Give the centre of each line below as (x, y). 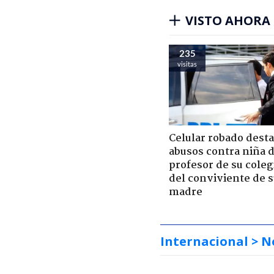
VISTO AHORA (228, 20)
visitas (187, 64)
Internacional (204, 241)
